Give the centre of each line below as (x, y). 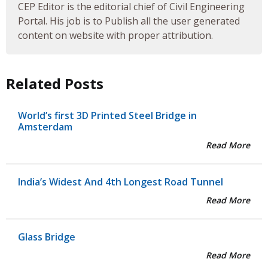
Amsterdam (45, 127)
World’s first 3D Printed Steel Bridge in (107, 116)
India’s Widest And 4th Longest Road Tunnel (121, 182)
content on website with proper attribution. (115, 36)
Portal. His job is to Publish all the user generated (129, 21)
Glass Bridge (47, 237)
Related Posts (55, 84)
